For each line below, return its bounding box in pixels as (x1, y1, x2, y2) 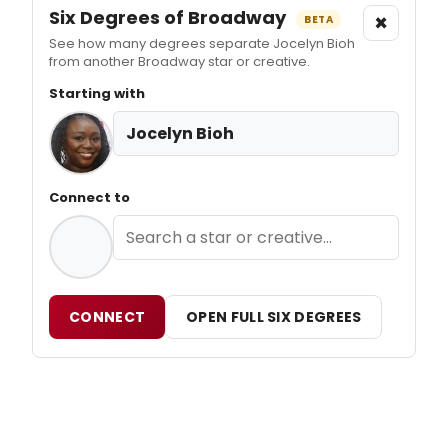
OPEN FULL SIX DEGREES (186, 307, 362, 328)
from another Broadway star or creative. (49, 52, 310, 72)
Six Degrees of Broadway (49, 5, 290, 31)
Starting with (49, 84, 145, 104)
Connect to (49, 188, 130, 208)
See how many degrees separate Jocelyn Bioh (49, 34, 355, 54)
